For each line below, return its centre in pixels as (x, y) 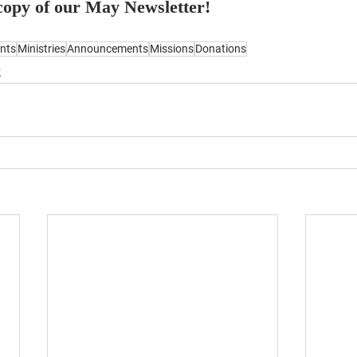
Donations (221, 49)
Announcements (108, 49)
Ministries (41, 49)
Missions (172, 49)
